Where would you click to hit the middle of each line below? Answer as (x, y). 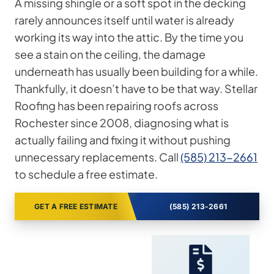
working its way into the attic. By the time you (129, 37)
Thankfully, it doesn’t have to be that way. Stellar (136, 89)
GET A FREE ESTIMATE (76, 207)
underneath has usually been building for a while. (136, 72)
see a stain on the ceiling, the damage (110, 54)
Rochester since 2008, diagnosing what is (122, 123)
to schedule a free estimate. (86, 174)
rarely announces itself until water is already (124, 20)
